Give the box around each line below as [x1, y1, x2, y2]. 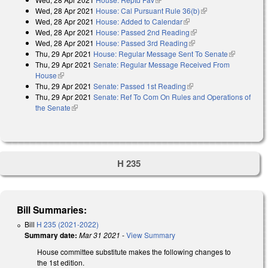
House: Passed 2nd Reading [96, 26, 190, 37]
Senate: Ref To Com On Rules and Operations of [93, 91, 251, 102]
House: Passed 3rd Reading [96, 37, 188, 48]
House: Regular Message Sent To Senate [93, 48, 228, 59]
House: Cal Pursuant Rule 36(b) [96, 5, 200, 16]
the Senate [35, 102, 71, 112]
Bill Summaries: [17, 203, 87, 217]
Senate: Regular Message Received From [93, 59, 230, 69]
